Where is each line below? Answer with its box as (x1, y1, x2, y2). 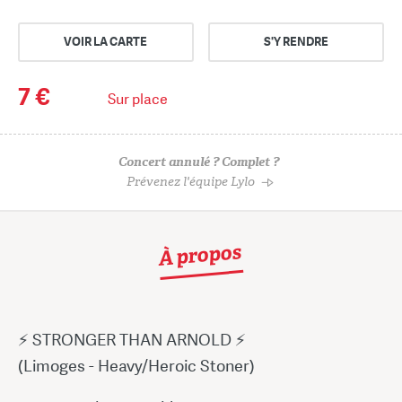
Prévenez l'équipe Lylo (126, 172, 255, 190)
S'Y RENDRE (264, 33, 329, 49)
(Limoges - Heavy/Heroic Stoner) (18, 354, 255, 376)
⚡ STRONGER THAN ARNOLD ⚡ (18, 328, 246, 350)
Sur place (108, 89, 168, 109)
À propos (157, 238, 243, 272)
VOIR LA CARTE (64, 33, 148, 49)
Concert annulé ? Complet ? (118, 153, 279, 170)
